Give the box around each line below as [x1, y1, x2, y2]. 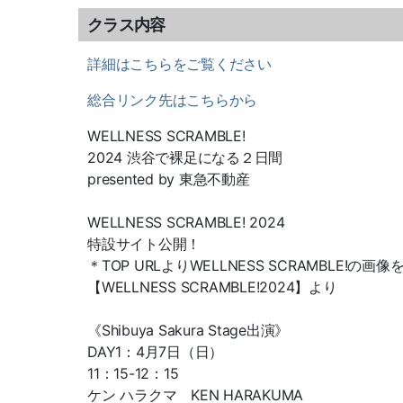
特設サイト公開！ [87, 235, 201, 254]
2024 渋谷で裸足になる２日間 [87, 148, 283, 167]
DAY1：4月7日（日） [87, 343, 224, 362]
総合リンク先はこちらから [87, 91, 258, 110]
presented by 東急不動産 [87, 170, 250, 189]
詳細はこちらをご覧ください [87, 55, 272, 74]
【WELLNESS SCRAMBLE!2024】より [87, 278, 337, 297]
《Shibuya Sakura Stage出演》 [87, 321, 290, 340]
